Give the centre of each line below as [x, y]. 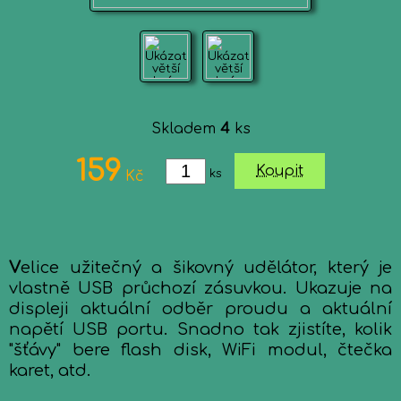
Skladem [185, 129]
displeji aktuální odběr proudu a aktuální [200, 309]
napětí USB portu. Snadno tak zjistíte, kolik [200, 329]
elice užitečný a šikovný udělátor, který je [206, 268]
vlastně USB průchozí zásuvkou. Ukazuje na [200, 288]
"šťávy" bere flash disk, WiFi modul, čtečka [200, 350]
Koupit [280, 171]
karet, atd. [50, 371]
